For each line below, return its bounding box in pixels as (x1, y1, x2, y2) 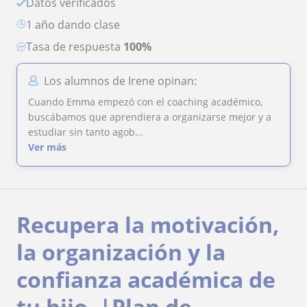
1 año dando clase (32, 17, 120, 32)
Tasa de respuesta (32, 39, 123, 54)
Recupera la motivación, (16, 210, 279, 239)
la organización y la (16, 237, 225, 267)
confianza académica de (16, 265, 275, 294)
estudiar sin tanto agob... (28, 125, 143, 138)
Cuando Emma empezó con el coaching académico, (28, 95, 262, 108)
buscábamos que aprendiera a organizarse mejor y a (28, 110, 271, 123)
